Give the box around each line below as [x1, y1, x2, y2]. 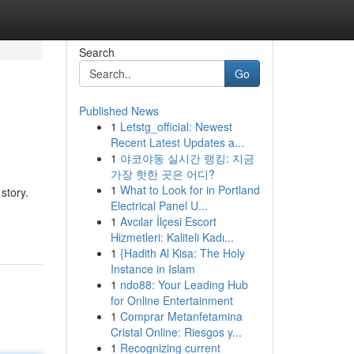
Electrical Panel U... [110, 198, 208, 213]
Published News [78, 103, 159, 119]
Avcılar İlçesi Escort [119, 213, 217, 229]
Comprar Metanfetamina [119, 308, 243, 324]
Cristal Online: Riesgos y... [110, 324, 242, 340]
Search [78, 44, 115, 60]
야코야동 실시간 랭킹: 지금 [119, 150, 254, 166]
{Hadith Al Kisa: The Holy [119, 245, 245, 261]
